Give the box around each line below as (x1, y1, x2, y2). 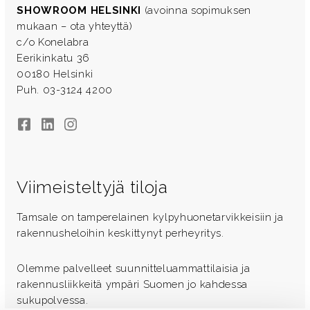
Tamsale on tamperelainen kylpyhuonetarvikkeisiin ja (17, 211, 284, 224)
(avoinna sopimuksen (141, 4, 251, 17)
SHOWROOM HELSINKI (17, 4, 142, 17)
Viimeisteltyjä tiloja (17, 176, 168, 197)
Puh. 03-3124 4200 (17, 84, 113, 96)
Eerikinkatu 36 (17, 52, 90, 64)
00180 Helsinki (17, 68, 93, 80)
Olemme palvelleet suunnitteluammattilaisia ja (17, 262, 250, 274)
